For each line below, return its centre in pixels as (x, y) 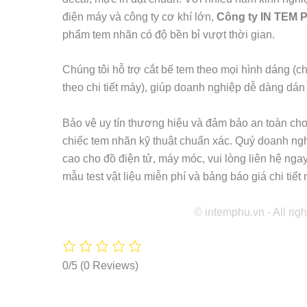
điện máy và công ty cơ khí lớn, (139, 16)
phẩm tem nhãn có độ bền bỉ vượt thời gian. (168, 34)
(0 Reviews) (109, 266)
